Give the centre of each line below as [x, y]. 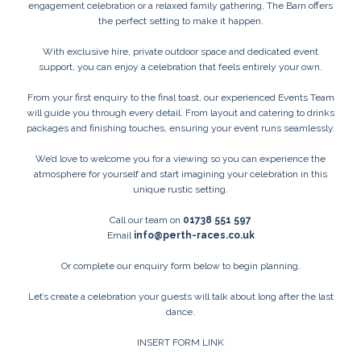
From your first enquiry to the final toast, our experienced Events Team [180, 98]
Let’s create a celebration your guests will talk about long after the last [180, 297]
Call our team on [146, 220]
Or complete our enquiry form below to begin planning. [180, 266]
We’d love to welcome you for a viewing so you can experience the [180, 159]
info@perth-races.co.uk [194, 236]
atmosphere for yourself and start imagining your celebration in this [180, 174]
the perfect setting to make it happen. [180, 21]
